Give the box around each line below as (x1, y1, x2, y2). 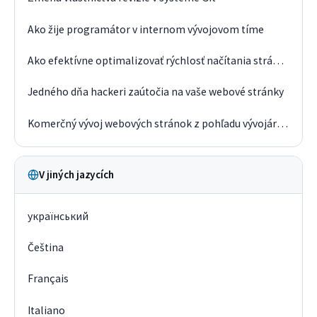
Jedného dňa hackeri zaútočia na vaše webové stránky (28, 85, 284, 99)
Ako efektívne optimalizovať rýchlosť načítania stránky (272, 54, 284, 68)
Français (28, 272, 69, 286)
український (28, 209, 89, 223)
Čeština (28, 240, 64, 254)
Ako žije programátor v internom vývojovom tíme (28, 22, 265, 36)
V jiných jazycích (39, 168, 115, 182)
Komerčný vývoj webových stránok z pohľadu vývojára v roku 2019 (277, 116, 289, 130)
